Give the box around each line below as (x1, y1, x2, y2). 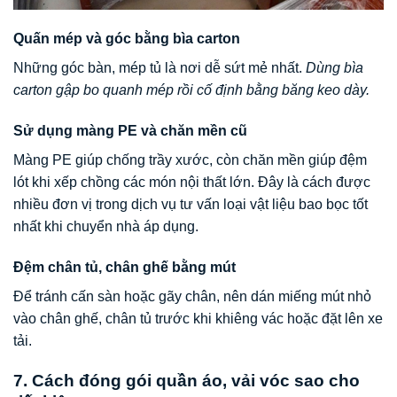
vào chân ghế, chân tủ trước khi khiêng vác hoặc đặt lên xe (13, 310, 383, 326)
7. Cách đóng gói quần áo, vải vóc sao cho (13, 370, 360, 390)
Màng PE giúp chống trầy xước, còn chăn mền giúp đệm (13, 152, 367, 167)
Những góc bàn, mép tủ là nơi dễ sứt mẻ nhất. (13, 60, 306, 76)
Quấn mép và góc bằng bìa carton (13, 31, 240, 47)
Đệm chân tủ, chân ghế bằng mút (13, 259, 236, 275)
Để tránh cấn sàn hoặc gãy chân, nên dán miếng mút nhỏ (13, 288, 371, 304)
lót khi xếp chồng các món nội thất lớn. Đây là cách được (13, 175, 370, 190)
